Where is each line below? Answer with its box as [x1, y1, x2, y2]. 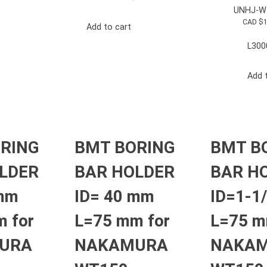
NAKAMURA [74, 235, 168, 256]
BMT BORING [74, 138, 175, 158]
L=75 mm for [74, 211, 170, 231]
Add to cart [86, 22, 131, 33]
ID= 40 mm [74, 187, 154, 207]
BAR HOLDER [74, 162, 175, 182]
